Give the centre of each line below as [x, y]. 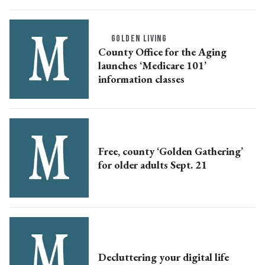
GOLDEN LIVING [139, 38]
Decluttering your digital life [164, 257]
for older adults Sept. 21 [153, 165]
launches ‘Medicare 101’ [152, 65]
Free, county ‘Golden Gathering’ [171, 151]
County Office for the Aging [162, 51]
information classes [141, 79]
